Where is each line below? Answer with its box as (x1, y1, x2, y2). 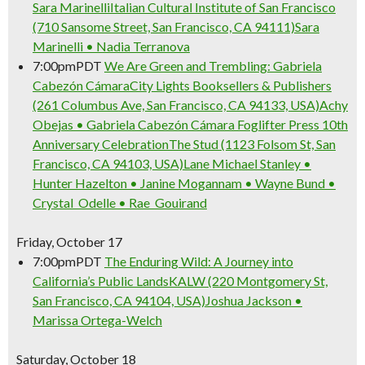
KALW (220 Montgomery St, (169, 273, 328, 288)
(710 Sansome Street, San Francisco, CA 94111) (33, 19, 295, 34)
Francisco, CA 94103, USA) (33, 156, 183, 171)
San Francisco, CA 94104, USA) (33, 292, 205, 308)
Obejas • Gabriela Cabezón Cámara (33, 117, 237, 132)
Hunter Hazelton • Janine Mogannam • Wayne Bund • (33, 175, 336, 191)
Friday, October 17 (16, 234, 122, 249)
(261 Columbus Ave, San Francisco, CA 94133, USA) (33, 97, 319, 112)
